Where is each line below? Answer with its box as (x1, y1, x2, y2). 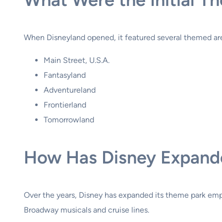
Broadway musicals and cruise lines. (24, 205, 149, 215)
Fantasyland (44, 70, 86, 80)
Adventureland (44, 85, 96, 95)
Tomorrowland (44, 114, 94, 124)
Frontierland (44, 100, 86, 110)
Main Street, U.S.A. (44, 55, 110, 65)
